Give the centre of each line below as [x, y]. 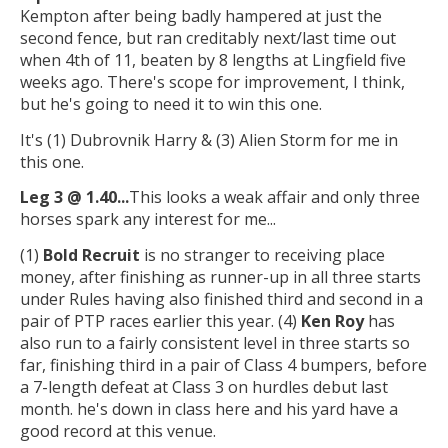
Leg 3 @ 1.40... [74, 197]
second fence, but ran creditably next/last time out [208, 37]
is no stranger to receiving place [262, 254]
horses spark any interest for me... [148, 219]
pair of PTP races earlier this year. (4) [160, 320]
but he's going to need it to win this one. [171, 103]
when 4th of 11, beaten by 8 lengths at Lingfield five [213, 59]
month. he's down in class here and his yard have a [209, 408]
